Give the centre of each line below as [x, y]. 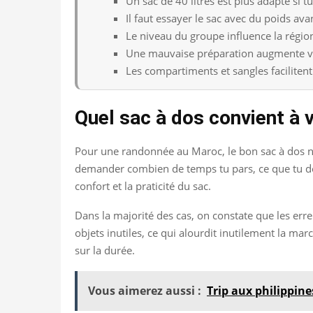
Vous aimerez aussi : [145, 290]
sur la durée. [105, 250]
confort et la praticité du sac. [143, 185]
